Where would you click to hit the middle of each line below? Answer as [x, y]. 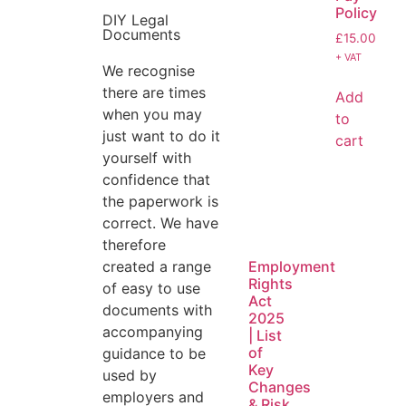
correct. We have [161, 222]
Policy [356, 13]
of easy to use [152, 288]
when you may [153, 114]
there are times [155, 92]
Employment [291, 267]
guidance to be [155, 353]
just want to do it [162, 135]
